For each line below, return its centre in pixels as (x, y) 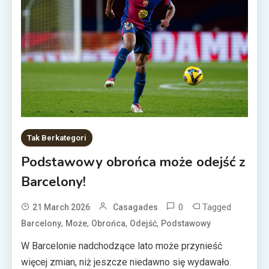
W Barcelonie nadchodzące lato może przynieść (122, 246)
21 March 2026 (62, 207)
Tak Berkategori (57, 138)
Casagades (136, 207)
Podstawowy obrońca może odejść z (134, 162)
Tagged (217, 207)
